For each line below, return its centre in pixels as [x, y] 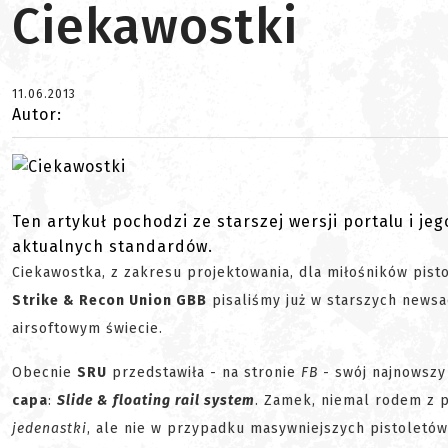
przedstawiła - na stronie [204, 373]
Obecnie [44, 373]
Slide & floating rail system [156, 401]
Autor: [37, 114]
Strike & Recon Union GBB [109, 301]
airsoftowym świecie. [87, 329]
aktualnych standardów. [112, 247]
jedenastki [49, 429]
